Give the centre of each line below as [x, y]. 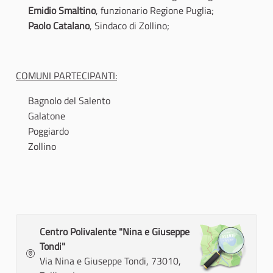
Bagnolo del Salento [69, 101]
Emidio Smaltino [62, 11]
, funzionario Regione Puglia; [155, 11]
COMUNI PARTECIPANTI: [66, 76]
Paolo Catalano [59, 26]
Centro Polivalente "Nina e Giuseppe [115, 232]
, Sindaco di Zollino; [129, 26]
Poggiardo [48, 131]
